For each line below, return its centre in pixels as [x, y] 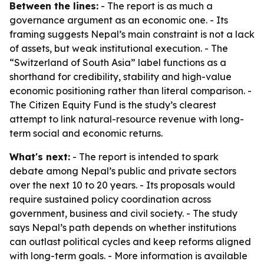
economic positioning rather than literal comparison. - [131, 91]
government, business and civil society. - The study [123, 213]
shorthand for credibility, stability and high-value [121, 77]
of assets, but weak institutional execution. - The [119, 48]
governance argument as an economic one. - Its [119, 20]
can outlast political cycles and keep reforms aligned [130, 242]
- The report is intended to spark [144, 157]
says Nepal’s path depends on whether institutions [123, 227]
